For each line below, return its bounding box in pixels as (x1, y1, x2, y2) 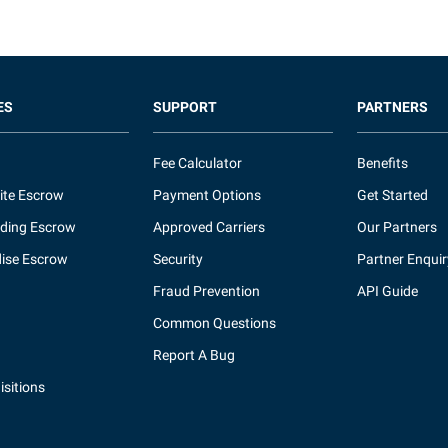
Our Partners (356, 219, 437, 235)
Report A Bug (153, 347, 236, 363)
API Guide (356, 283, 418, 299)
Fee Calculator (153, 155, 243, 171)
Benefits (356, 155, 408, 171)
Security (153, 251, 204, 267)
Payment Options (153, 187, 262, 203)
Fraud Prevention (153, 283, 261, 299)
